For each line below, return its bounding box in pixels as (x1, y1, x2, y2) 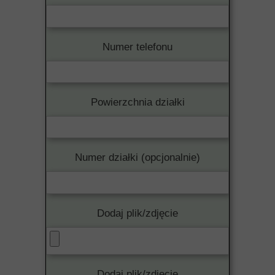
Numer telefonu (103, 41, 172, 53)
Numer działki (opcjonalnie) (75, 152, 200, 164)
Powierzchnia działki (90, 96, 185, 109)
